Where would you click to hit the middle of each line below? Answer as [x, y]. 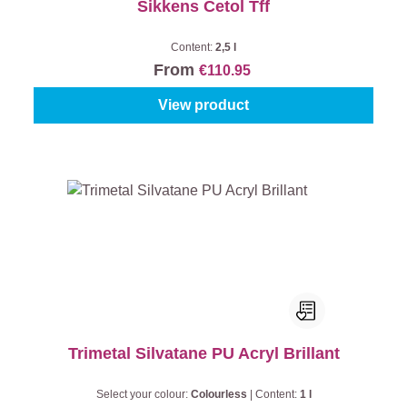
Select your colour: [143, 394]
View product [203, 105]
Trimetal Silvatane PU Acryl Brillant [203, 353]
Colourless [220, 394]
